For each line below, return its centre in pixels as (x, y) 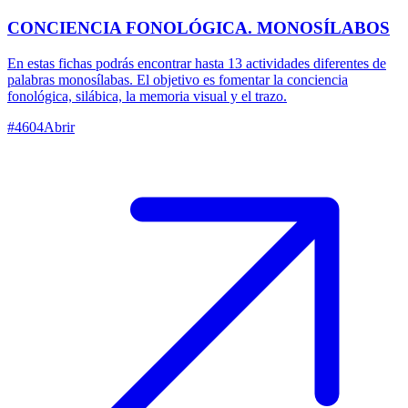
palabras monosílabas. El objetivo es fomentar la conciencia (178, 79)
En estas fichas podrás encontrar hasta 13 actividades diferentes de (197, 63)
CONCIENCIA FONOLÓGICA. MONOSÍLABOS (199, 27)
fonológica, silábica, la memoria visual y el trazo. (147, 96)
